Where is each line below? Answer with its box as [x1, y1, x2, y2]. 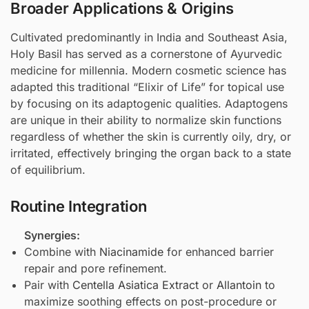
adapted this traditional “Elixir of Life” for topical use [10, 79, 284, 94]
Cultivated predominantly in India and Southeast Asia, [10, 30, 288, 44]
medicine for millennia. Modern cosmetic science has [10, 63, 286, 77]
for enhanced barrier [163, 245, 274, 259]
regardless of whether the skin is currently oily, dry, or [10, 129, 291, 143]
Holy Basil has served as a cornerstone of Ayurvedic [10, 46, 282, 61]
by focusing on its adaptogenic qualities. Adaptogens [10, 96, 288, 110]
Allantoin [217, 278, 261, 292]
